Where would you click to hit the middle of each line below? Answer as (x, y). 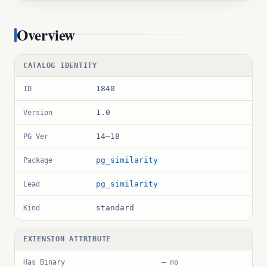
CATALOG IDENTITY (60, 66)
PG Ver (36, 136)
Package (38, 160)
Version (38, 112)
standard (115, 208)
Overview (46, 35)
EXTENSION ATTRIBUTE (67, 239)
